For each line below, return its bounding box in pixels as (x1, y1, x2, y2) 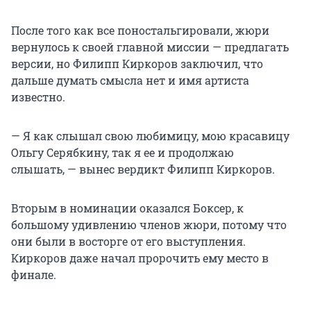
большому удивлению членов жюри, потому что (11, 217, 287, 233)
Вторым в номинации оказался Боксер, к (11, 201, 244, 216)
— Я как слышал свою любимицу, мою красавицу (11, 128, 289, 144)
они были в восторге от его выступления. (11, 234, 246, 249)
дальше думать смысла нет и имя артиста (11, 73, 249, 88)
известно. (11, 90, 65, 105)
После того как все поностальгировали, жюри (11, 23, 269, 38)
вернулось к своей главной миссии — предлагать (11, 40, 289, 55)
